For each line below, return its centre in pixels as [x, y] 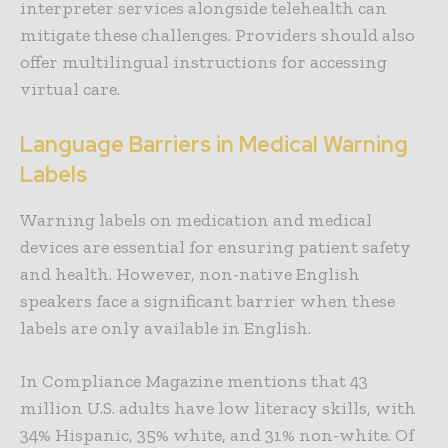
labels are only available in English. [165, 328]
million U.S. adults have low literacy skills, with [218, 408]
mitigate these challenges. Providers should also [217, 35]
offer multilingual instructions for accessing [203, 62]
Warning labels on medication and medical [196, 220]
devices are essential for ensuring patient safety [215, 247]
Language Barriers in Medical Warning [214, 145]
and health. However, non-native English [190, 274]
